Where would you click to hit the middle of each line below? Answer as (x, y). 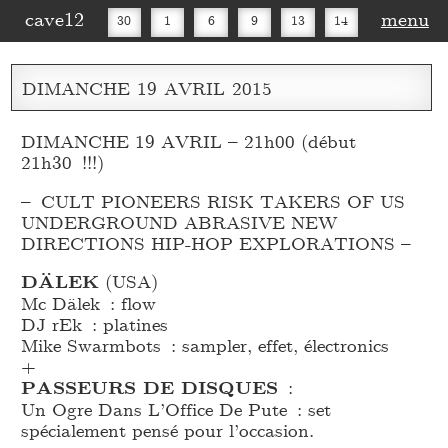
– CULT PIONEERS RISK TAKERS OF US (213, 200)
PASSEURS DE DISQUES (150, 387)
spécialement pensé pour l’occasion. (168, 430)
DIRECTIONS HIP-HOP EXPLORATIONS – (216, 242)
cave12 (54, 17)
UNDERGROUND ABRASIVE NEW (180, 221)
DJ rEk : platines (95, 324)
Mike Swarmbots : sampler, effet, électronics (205, 345)
